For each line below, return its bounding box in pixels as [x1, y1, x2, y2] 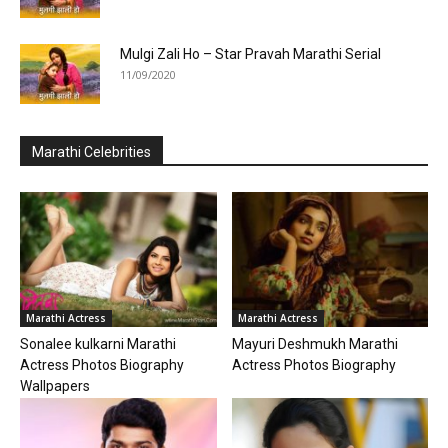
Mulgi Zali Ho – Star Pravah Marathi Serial [120, 45, 381, 62]
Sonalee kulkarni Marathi [20, 335, 176, 352]
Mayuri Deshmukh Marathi [231, 335, 398, 352]
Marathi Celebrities [32, 143, 151, 160]
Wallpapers [20, 377, 90, 394]
